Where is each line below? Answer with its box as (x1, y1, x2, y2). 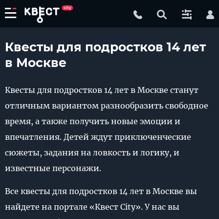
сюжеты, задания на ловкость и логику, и (5, 148, 179, 157)
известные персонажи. (5, 163, 101, 173)
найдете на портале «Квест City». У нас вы (5, 202, 179, 212)
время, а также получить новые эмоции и (5, 116, 180, 126)
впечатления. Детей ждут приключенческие (5, 132, 191, 142)
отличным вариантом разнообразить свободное (5, 101, 208, 110)
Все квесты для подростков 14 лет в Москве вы (5, 186, 197, 196)
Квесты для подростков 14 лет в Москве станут (5, 85, 198, 95)
